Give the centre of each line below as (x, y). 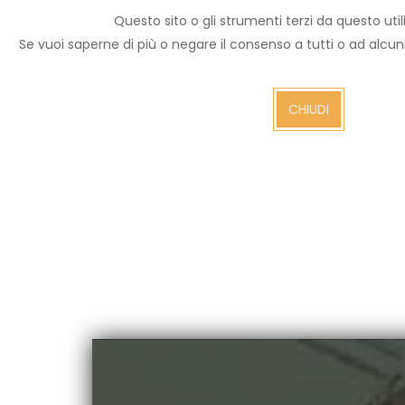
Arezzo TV (155, 58)
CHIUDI (308, 109)
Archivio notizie (193, 33)
